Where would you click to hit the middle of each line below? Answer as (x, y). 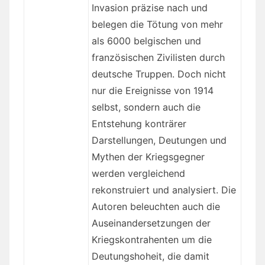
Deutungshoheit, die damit (150, 256)
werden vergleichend (138, 174)
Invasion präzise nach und (149, 8)
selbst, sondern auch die (146, 107)
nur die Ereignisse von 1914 (152, 91)
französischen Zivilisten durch (158, 58)
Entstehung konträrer (139, 124)
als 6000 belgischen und (146, 41)
